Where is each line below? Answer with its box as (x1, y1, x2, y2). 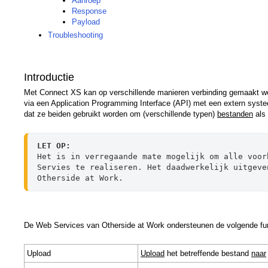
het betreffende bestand (165, 248, 251, 258)
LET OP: (37, 141, 71, 150)
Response (72, 6, 106, 16)
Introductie (24, 71, 74, 83)
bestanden (217, 109, 253, 118)
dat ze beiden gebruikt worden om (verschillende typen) (24, 109, 217, 118)
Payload (72, 17, 100, 26)
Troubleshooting (48, 30, 103, 39)
